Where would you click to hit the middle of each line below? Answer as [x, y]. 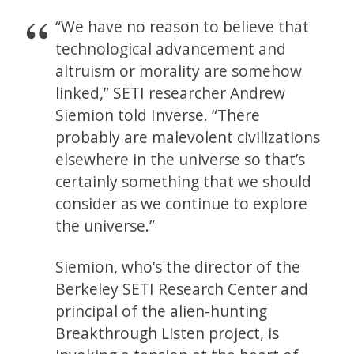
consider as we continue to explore [182, 203]
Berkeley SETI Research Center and [182, 289]
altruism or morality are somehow [179, 71]
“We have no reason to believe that [183, 26]
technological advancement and [171, 49]
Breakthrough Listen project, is [168, 333]
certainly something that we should [184, 181]
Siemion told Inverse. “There [158, 115]
